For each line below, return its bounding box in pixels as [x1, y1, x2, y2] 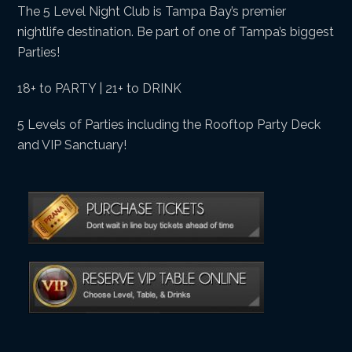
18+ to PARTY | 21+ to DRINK [17, 81, 182, 97]
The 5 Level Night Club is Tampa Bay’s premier [17, 4, 287, 20]
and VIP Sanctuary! [17, 137, 127, 153]
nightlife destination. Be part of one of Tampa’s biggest [17, 24, 335, 40]
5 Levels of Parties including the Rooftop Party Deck [17, 117, 321, 133]
